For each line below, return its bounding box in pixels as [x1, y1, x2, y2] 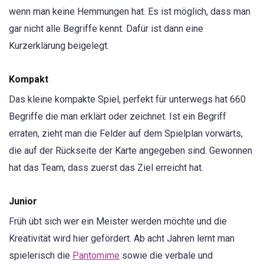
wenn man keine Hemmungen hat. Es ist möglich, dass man [9, 5, 250, 17]
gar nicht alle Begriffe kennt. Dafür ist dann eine [9, 22, 203, 34]
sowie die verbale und [120, 250, 213, 262]
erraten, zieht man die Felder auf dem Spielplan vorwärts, [9, 127, 243, 139]
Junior [9, 196, 37, 207]
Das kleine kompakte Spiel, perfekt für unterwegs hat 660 [9, 93, 246, 105]
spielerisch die [9, 250, 72, 262]
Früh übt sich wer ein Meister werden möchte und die [9, 216, 227, 227]
